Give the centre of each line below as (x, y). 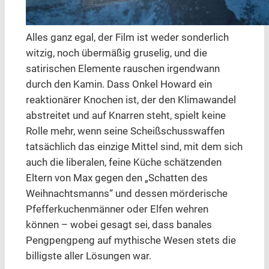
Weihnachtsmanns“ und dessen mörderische (126, 194)
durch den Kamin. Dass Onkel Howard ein (119, 85)
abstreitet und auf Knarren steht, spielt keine (125, 116)
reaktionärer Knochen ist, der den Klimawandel (131, 100)
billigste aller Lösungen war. (88, 256)
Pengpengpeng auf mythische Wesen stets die (131, 241)
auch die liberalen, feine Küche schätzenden (123, 163)
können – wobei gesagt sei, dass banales (119, 225)
